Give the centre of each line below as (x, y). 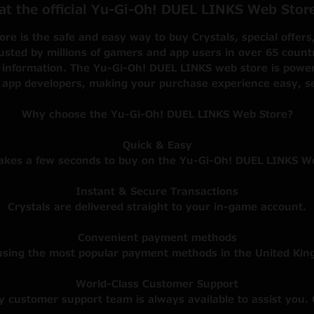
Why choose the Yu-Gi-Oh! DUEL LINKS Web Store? (157, 115)
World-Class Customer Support (157, 284)
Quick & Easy (157, 145)
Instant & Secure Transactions (157, 192)
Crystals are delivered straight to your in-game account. (157, 207)
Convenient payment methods (157, 238)
